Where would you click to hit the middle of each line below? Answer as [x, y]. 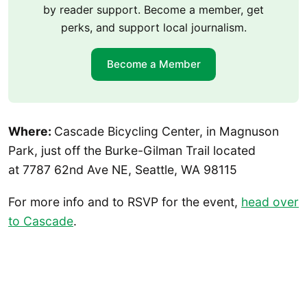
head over [270, 202]
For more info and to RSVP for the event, [125, 202]
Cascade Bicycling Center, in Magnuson [167, 131]
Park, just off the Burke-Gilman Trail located [132, 150]
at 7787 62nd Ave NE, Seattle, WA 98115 [123, 169]
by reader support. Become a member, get [153, 9]
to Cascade [41, 221]
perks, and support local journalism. [153, 27]
